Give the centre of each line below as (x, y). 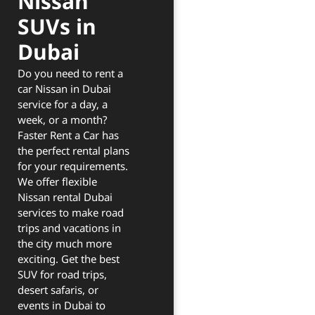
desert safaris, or (58, 290)
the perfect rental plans (73, 151)
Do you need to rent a (70, 73)
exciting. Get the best (69, 259)
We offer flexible (57, 182)
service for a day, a (63, 104)
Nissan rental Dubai (65, 197)
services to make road (71, 213)
